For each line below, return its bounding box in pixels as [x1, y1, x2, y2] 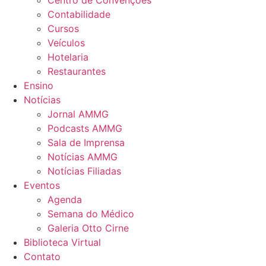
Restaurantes [47, 65, 106, 77]
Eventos [24, 179, 60, 191]
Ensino [24, 80, 53, 91]
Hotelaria [47, 51, 88, 63]
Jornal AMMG [47, 108, 109, 120]
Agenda [47, 194, 82, 205]
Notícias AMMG [47, 151, 118, 163]
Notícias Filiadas [47, 165, 121, 177]
